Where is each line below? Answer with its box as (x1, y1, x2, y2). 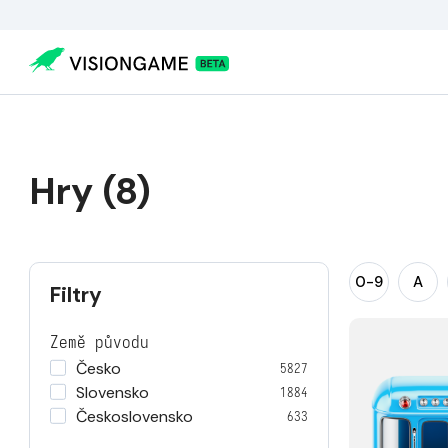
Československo (76, 406, 193, 427)
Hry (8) (29, 167, 151, 215)
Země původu (50, 332, 149, 353)
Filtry (50, 281, 102, 309)
